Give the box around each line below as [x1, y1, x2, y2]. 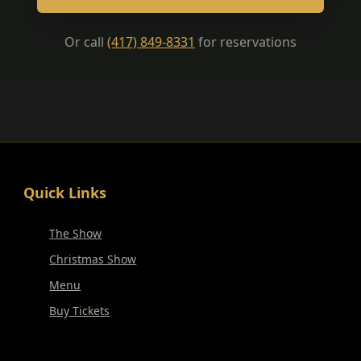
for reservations [195, 33, 297, 51]
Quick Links [23, 183, 107, 202]
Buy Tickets [49, 303, 110, 318]
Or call [64, 33, 107, 51]
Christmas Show [49, 251, 137, 267]
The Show [49, 226, 102, 241]
